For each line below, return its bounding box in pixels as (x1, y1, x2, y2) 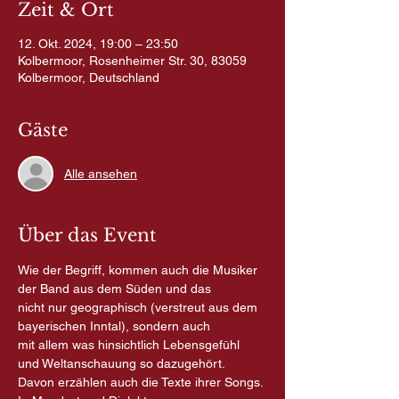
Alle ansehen (64, 166, 137, 181)
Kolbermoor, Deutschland (18, 70, 159, 85)
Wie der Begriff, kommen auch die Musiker (18, 263, 261, 277)
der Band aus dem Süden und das (18, 281, 211, 296)
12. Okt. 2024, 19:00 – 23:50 (18, 37, 178, 51)
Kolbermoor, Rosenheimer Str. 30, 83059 (18, 53, 247, 68)
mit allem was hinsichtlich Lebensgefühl (18, 338, 243, 352)
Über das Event (18, 224, 157, 246)
